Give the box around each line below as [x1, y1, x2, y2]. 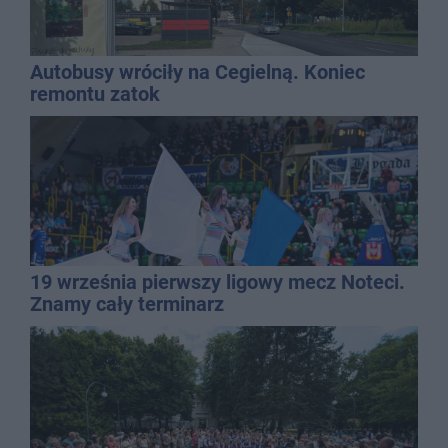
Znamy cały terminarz [30, 291, 224, 316]
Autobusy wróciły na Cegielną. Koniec [30, 59, 365, 84]
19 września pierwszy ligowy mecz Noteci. [30, 269, 405, 294]
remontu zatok [30, 81, 160, 106]
